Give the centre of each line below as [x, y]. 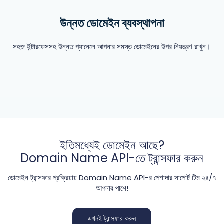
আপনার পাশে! [112, 188]
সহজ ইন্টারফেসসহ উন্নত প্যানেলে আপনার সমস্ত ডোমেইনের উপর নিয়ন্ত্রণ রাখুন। [112, 47]
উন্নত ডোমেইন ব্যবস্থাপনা [112, 23]
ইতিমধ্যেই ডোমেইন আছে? [112, 145]
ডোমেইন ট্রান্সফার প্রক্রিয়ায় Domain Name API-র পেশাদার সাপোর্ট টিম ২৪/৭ [112, 178]
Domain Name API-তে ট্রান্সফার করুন [112, 158]
